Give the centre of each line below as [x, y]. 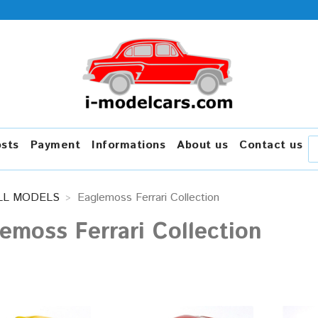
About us [202, 145]
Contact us [271, 145]
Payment [55, 145]
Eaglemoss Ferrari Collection [148, 198]
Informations [128, 145]
